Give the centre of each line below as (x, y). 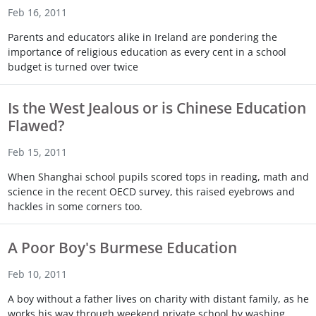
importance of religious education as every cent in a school (147, 52)
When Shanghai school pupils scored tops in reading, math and (158, 177)
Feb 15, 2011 (37, 152)
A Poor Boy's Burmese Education (122, 248)
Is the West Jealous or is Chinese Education (157, 108)
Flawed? (36, 126)
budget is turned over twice (73, 67)
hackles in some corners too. (75, 207)
